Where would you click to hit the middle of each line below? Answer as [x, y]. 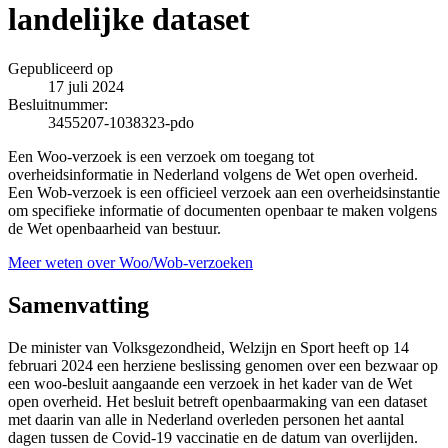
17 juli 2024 [86, 86]
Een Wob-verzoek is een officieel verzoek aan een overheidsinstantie [224, 192]
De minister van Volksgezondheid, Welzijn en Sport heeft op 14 [208, 347]
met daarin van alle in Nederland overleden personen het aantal [206, 419]
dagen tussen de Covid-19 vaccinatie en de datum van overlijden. [213, 437]
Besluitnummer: [58, 104]
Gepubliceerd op [60, 68]
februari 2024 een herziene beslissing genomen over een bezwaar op [223, 365]
